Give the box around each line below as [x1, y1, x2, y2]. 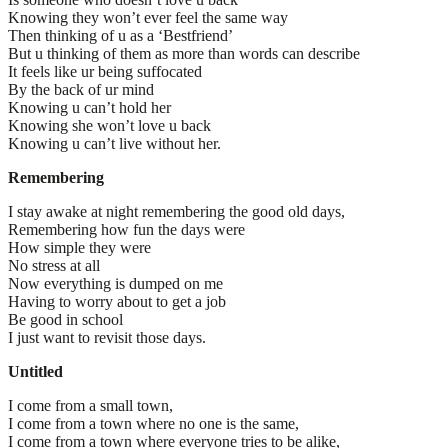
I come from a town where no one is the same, [8, 414, 299, 432]
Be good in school [8, 310, 123, 328]
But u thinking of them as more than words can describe [8, 44, 360, 62]
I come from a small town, [8, 396, 173, 414]
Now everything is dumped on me [8, 274, 223, 292]
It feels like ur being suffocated [8, 62, 202, 80]
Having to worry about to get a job [8, 292, 226, 310]
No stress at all [8, 256, 100, 274]
